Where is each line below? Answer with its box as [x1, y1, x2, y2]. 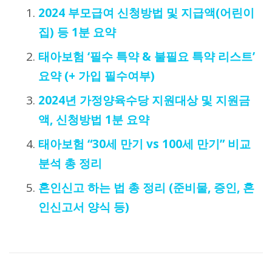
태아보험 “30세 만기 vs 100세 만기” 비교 [38, 136, 251, 152]
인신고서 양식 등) [38, 199, 129, 216]
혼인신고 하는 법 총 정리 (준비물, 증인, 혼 [38, 180, 254, 196]
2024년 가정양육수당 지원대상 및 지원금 [38, 92, 250, 109]
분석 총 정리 [38, 155, 102, 172]
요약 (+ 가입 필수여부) [38, 68, 155, 84]
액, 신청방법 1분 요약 [38, 112, 149, 128]
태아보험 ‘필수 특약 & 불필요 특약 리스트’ [38, 49, 255, 65]
